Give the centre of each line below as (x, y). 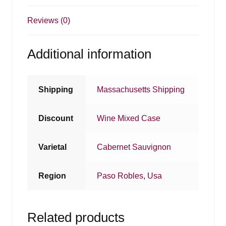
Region (52, 176)
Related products (76, 217)
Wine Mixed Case (129, 119)
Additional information (89, 54)
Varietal (53, 147)
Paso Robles (120, 176)
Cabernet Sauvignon (134, 147)
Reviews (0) (48, 20)
